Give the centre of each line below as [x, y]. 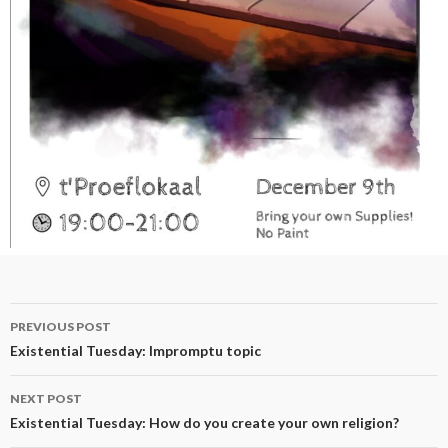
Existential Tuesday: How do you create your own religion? [204, 423]
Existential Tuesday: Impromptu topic [135, 351]
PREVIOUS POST [60, 327]
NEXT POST [46, 399]
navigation [72, 354]
